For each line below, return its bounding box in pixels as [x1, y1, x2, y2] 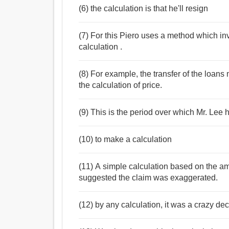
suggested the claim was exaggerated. [79, 173, 218, 182]
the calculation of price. [79, 81, 163, 90]
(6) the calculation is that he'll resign [79, 4, 209, 13]
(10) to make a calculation [79, 135, 172, 144]
